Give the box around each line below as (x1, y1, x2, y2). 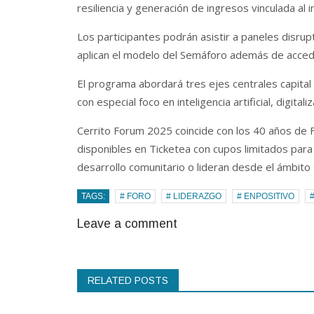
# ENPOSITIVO (236, 191, 294, 201)
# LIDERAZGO (165, 191, 221, 201)
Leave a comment (76, 216, 177, 231)
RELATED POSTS (87, 274, 168, 286)
